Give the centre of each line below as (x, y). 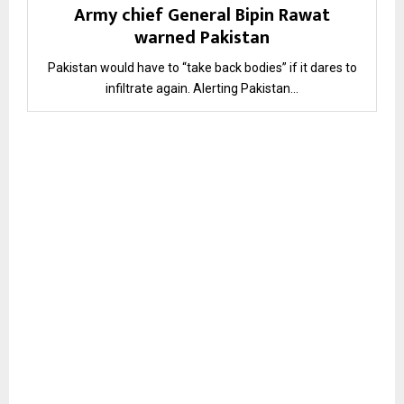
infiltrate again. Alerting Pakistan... (202, 88)
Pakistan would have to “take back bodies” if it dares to (202, 67)
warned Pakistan (202, 37)
